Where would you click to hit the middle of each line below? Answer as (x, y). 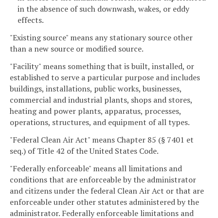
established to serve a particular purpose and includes (105, 78)
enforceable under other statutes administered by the (104, 202)
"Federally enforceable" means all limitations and (96, 168)
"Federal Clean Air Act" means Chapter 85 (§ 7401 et (102, 139)
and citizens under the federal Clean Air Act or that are (107, 191)
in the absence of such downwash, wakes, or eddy (103, 9)
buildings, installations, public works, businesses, (96, 89)
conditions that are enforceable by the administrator (103, 179)
